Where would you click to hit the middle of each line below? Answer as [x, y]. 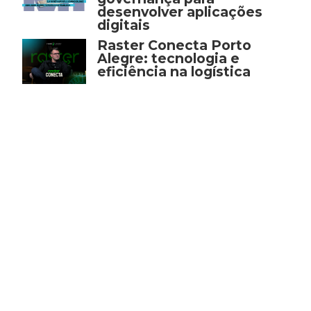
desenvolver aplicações [179, 11]
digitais [123, 25]
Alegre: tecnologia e [168, 58]
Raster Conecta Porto [174, 45]
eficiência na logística [174, 71]
